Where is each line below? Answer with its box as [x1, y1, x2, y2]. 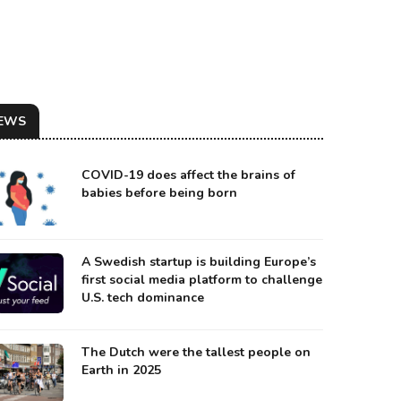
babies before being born [81, 184, 237, 201]
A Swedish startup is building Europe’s [81, 253, 316, 271]
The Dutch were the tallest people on [81, 344, 311, 362]
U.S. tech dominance [81, 289, 204, 307]
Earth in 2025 [81, 362, 161, 380]
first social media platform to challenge [81, 271, 322, 289]
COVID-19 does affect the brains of [81, 166, 295, 183]
